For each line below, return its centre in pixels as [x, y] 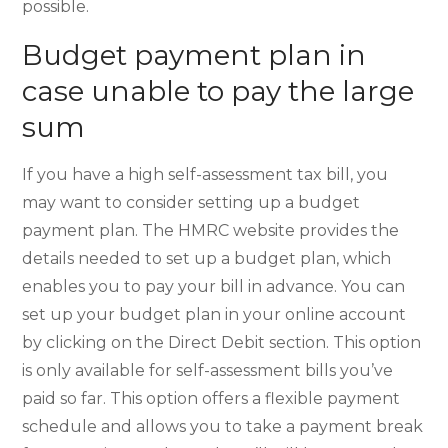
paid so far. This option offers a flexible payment [211, 398]
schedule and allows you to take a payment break [223, 426]
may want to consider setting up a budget [191, 202]
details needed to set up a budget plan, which [207, 258]
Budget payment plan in [194, 54]
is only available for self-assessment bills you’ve [208, 370]
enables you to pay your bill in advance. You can [214, 286]
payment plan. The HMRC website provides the [211, 230]
